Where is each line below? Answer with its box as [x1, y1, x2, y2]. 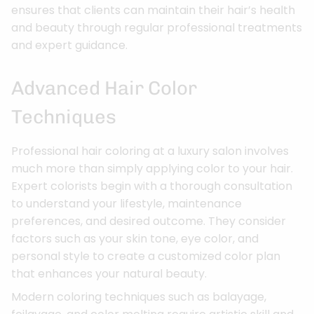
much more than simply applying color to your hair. [11, 160, 293, 177]
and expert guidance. [11, 36, 128, 53]
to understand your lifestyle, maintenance [11, 195, 242, 212]
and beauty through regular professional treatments [11, 19, 302, 36]
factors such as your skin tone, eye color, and [11, 230, 259, 247]
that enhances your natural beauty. [11, 265, 207, 282]
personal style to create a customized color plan [11, 247, 280, 264]
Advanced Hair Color [11, 76, 197, 100]
